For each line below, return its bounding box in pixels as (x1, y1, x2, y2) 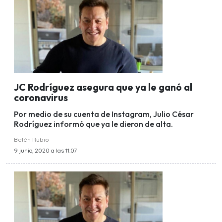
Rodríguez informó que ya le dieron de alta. (14, 118, 173, 129)
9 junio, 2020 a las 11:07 (14, 146, 77, 154)
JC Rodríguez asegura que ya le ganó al (14, 81, 192, 93)
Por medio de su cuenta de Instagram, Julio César (14, 109, 194, 119)
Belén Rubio (14, 135, 49, 143)
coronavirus (14, 91, 68, 104)
